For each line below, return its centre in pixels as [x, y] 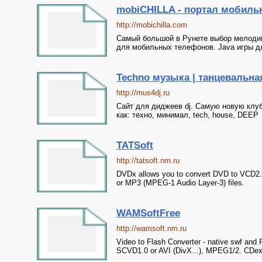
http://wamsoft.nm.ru [151, 228]
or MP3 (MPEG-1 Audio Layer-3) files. [180, 183]
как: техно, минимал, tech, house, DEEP [187, 115]
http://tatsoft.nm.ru [148, 161]
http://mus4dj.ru [143, 93]
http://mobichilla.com [151, 25]
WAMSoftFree [148, 213]
